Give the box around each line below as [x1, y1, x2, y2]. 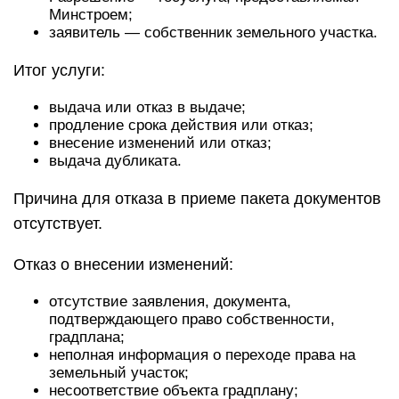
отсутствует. [13, 215, 102, 232]
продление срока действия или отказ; [49, 117, 313, 134]
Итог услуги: [13, 61, 105, 79]
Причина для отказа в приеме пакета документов [13, 190, 381, 208]
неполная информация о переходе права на [49, 346, 355, 363]
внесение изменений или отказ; [49, 134, 272, 151]
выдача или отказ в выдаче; [49, 99, 246, 116]
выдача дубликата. [49, 152, 182, 169]
